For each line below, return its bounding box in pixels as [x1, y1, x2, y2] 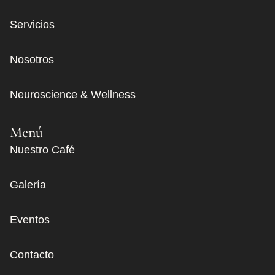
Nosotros [10, 53, 54, 66]
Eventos [10, 213, 50, 226]
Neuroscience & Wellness [10, 88, 136, 101]
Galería [10, 178, 46, 191]
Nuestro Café [10, 143, 75, 156]
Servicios [10, 18, 55, 31]
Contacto [10, 248, 54, 261]
